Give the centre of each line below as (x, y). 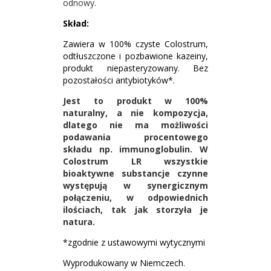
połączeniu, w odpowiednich (135, 198)
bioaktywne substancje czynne (135, 173)
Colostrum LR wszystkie (135, 161)
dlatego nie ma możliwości (135, 125)
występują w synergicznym (135, 185)
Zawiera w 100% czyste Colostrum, (135, 44)
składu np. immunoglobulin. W (135, 149)
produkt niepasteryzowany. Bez (135, 68)
